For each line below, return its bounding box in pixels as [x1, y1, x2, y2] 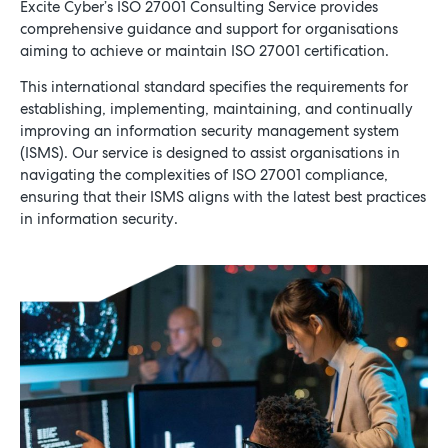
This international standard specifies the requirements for [20, 77, 408, 98]
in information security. [20, 209, 178, 230]
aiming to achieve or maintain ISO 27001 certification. [20, 40, 389, 61]
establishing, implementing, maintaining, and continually [20, 99, 413, 120]
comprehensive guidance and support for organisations [20, 18, 398, 39]
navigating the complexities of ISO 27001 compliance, [20, 165, 388, 186]
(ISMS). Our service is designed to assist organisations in [20, 143, 400, 164]
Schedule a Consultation [131, 42, 316, 64]
